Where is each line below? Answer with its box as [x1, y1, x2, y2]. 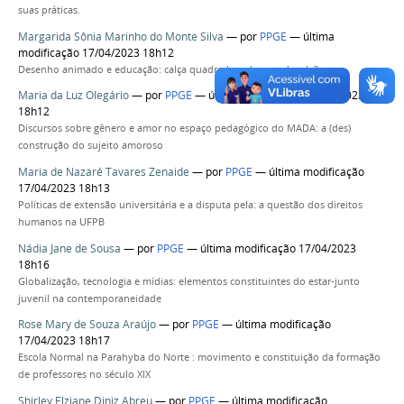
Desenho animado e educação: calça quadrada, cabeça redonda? [18, 62, 318, 76]
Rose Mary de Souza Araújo [18, 317, 156, 333]
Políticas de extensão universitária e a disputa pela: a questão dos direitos [18, 197, 363, 211]
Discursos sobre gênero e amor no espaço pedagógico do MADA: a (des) [18, 122, 351, 135]
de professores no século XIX [18, 368, 151, 381]
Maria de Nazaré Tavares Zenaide [18, 163, 189, 179]
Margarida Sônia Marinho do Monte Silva [18, 28, 224, 44]
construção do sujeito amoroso [18, 139, 163, 152]
